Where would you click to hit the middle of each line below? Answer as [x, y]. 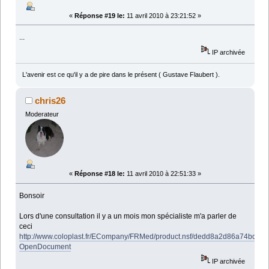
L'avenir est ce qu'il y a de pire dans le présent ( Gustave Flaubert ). [121, 74]
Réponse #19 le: [100, 15]
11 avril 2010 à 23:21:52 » [163, 15]
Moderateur [42, 114]
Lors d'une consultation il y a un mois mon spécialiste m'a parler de [128, 216]
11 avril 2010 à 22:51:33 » [163, 174]
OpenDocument [45, 246]
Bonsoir [32, 195]
